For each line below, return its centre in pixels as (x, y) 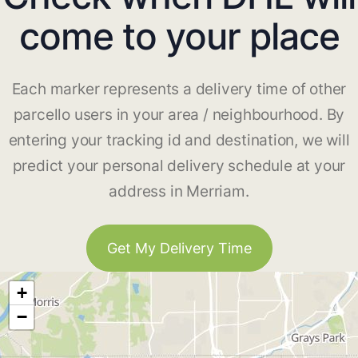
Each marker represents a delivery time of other (179, 89)
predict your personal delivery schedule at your (179, 166)
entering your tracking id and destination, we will (179, 141)
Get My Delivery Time (179, 249)
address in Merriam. (179, 192)
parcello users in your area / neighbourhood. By (179, 115)
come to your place (179, 36)
